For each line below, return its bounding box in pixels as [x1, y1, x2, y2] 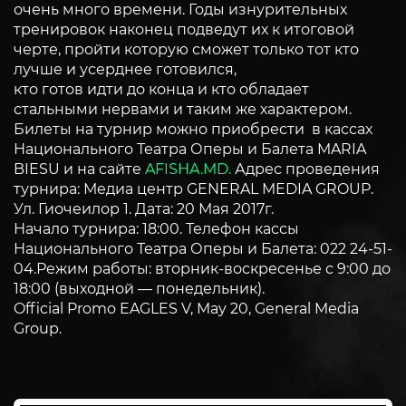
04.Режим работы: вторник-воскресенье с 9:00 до [14, 259, 391, 277]
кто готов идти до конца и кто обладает [14, 80, 309, 98]
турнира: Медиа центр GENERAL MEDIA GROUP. [14, 179, 373, 198]
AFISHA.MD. [145, 159, 231, 178]
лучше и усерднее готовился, [14, 60, 237, 78]
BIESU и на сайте [14, 159, 145, 178]
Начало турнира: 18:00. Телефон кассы [14, 219, 299, 237]
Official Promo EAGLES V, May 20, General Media [14, 299, 359, 317]
